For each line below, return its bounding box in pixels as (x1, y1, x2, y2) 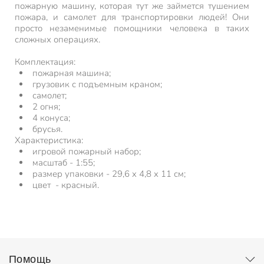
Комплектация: (15, 56, 78, 68)
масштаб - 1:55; (32, 157, 95, 169)
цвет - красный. (32, 179, 99, 191)
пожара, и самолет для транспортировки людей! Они (15, 11, 249, 23)
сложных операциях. (15, 34, 103, 45)
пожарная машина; (32, 67, 111, 79)
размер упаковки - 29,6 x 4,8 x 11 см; (32, 168, 186, 180)
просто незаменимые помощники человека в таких (15, 22, 249, 34)
